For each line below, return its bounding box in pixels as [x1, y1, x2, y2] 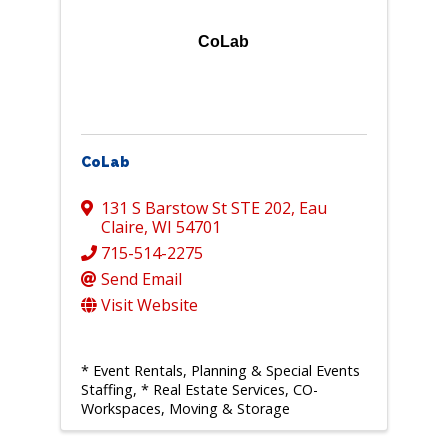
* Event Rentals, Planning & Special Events [80, 361, 360, 381]
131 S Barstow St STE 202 [100, 197, 291, 220]
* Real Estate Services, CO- [140, 380, 318, 400]
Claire [100, 216, 144, 239]
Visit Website [100, 294, 198, 317]
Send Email [100, 268, 182, 291]
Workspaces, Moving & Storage [80, 399, 290, 419]
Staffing [80, 380, 133, 400]
